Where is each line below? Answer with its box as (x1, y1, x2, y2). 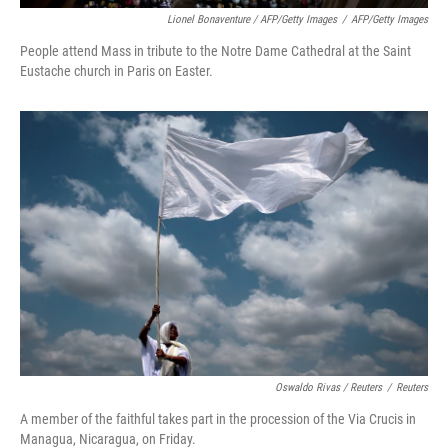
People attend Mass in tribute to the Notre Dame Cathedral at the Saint (20, 42, 411, 59)
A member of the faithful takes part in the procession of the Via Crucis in (20, 410, 416, 427)
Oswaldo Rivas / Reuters (275, 380, 382, 394)
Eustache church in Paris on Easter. (20, 62, 213, 79)
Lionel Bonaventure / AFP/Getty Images (167, 12, 337, 26)
